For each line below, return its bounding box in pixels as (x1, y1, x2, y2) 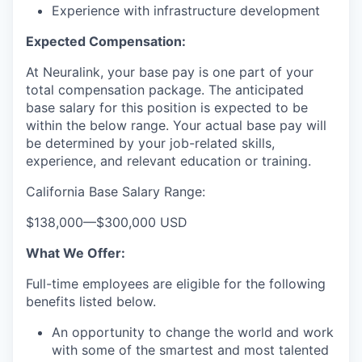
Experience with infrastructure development (52, 2, 320, 19)
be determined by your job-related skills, (26, 135, 275, 152)
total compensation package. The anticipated (26, 82, 304, 99)
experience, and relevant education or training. (26, 153, 311, 170)
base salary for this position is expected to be (26, 99, 308, 116)
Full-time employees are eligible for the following (26, 276, 326, 293)
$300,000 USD (96, 214, 187, 231)
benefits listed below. (26, 293, 156, 310)
